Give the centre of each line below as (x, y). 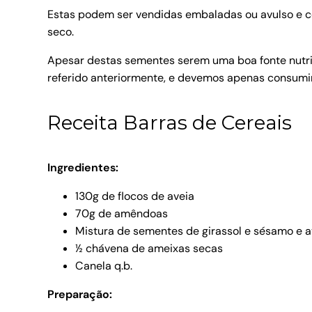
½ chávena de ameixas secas (149, 249)
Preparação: (80, 295)
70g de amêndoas (122, 214)
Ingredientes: (83, 168)
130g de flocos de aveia (135, 196)
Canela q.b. (104, 266)
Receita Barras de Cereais (170, 123)
